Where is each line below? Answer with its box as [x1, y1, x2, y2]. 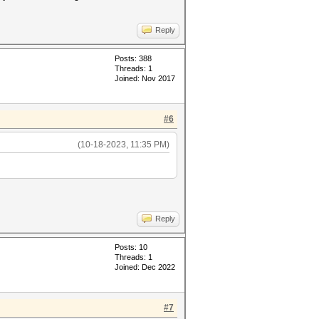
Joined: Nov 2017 [115, 74, 175, 83]
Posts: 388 [115, 54, 152, 63]
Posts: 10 [115, 243, 147, 251]
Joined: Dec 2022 [115, 263, 175, 271]
